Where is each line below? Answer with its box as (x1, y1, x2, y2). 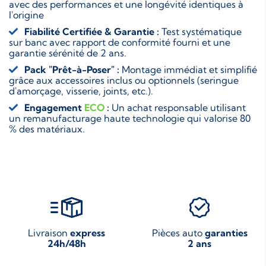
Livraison (28, 226, 70, 239)
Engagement (24, 101, 84, 113)
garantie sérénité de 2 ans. (9, 46, 126, 59)
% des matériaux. (9, 122, 85, 135)
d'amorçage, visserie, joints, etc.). (9, 84, 153, 97)
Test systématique (159, 25, 242, 37)
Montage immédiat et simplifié (119, 63, 257, 75)
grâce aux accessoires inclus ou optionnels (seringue (9, 74, 239, 86)
